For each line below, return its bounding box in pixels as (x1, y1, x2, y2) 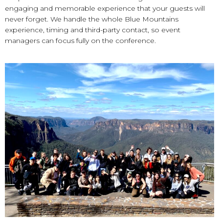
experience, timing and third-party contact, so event (5, 25, 180, 34)
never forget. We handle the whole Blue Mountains (5, 14, 178, 23)
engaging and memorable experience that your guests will (5, 3, 205, 13)
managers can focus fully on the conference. (5, 36, 156, 45)
